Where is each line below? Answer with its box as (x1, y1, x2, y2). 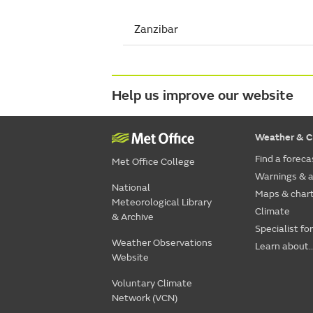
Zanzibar (134, 22, 178, 36)
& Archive (112, 211, 154, 223)
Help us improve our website (112, 87, 293, 104)
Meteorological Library (112, 196, 212, 208)
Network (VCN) (112, 292, 177, 304)
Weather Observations (112, 237, 212, 249)
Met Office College (112, 156, 195, 168)
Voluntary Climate (112, 277, 192, 289)
